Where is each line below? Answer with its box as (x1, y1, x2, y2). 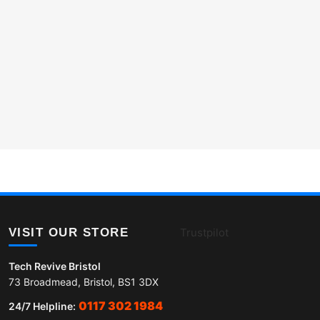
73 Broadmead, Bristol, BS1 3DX (8, 276, 159, 289)
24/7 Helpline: (8, 300, 76, 313)
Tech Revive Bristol (8, 260, 101, 273)
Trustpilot (179, 226, 229, 240)
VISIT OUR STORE (8, 226, 129, 240)
